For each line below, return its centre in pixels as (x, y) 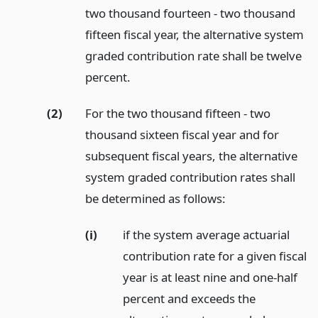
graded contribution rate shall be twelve (193, 56)
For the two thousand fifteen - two (177, 114)
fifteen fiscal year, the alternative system (194, 35)
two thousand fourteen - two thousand (190, 13)
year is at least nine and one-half (210, 277)
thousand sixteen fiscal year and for (182, 135)
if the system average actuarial (207, 234)
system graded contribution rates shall (190, 177)
